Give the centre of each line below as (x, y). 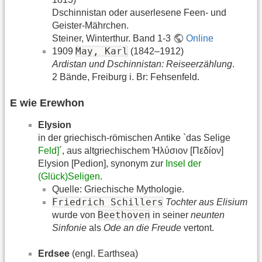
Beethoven (124, 215)
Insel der (183, 163)
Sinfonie (69, 227)
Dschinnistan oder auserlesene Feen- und (139, 13)
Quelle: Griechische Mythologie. (118, 189)
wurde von (75, 215)
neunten (208, 215)
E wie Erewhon (47, 103)
